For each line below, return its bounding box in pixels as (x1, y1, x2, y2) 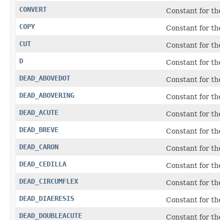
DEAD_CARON (19, 142, 58, 151)
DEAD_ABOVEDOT (19, 74, 70, 82)
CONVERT (19, 5, 47, 13)
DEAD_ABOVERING (19, 91, 74, 99)
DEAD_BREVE (19, 125, 58, 134)
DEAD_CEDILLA (19, 160, 66, 168)
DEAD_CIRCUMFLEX (19, 177, 78, 185)
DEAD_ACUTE (19, 108, 58, 116)
